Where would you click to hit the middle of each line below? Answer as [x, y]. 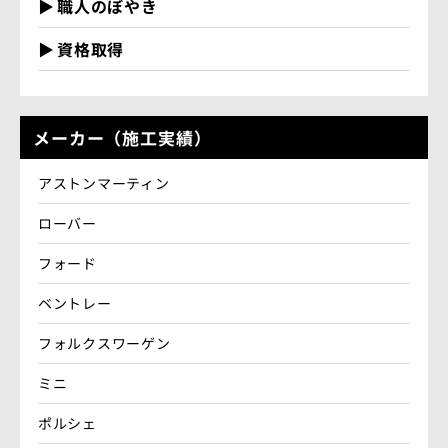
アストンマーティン [104, 183]
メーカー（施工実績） [122, 138]
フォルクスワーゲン [104, 343]
